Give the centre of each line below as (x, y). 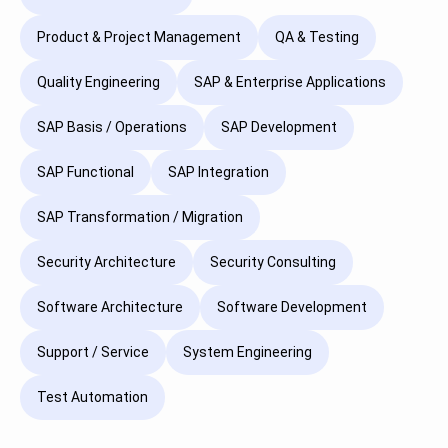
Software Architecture (110, 307)
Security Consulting (273, 262)
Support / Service (93, 352)
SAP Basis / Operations (112, 127)
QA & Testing (317, 37)
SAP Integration (218, 172)
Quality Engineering (98, 82)
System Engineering (247, 352)
